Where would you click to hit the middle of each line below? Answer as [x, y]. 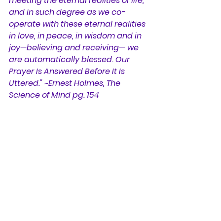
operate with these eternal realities [78, 24]
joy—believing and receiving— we [75, 48]
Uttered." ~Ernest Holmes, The [66, 83]
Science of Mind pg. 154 [54, 95]
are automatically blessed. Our [70, 59]
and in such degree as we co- [67, 12]
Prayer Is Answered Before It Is [68, 71]
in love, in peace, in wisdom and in [76, 36]
